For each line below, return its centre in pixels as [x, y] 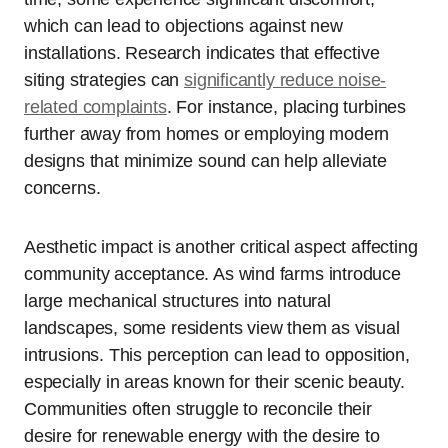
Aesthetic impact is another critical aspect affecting [221, 247]
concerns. [62, 188]
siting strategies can [104, 80]
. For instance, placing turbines [286, 107]
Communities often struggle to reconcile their [198, 409]
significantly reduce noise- [285, 80]
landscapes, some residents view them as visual [212, 328]
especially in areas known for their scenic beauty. [215, 382]
